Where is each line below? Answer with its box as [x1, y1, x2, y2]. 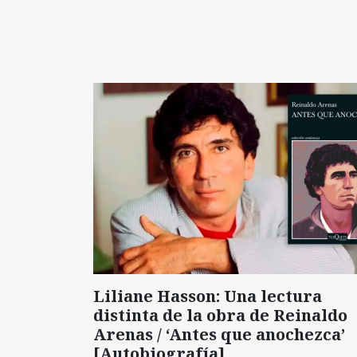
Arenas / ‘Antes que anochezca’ [93, 323, 345, 345]
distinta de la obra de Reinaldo [93, 304, 347, 326]
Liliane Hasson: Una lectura [93, 284, 322, 307]
